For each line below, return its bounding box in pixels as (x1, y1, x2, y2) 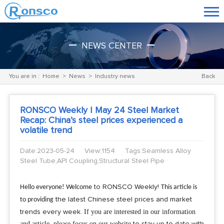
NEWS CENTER (81, 41, 142, 50)
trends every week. (19, 208, 84, 215)
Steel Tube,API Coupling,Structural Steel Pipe (19, 157, 164, 164)
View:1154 (84, 147, 115, 154)
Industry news (94, 73, 135, 80)
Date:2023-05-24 (19, 147, 74, 154)
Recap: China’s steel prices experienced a (19, 115, 182, 125)
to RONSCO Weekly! (91, 183, 161, 190)
